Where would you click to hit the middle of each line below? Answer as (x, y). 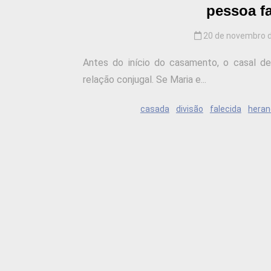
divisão (189, 109)
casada (155, 109)
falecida (225, 109)
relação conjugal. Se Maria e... (145, 80)
